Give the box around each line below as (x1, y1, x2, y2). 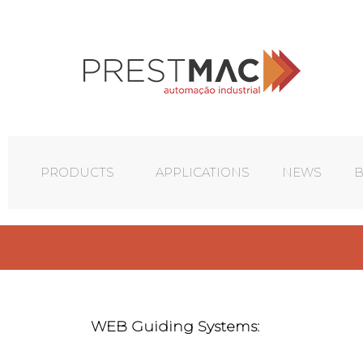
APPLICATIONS (156, 164, 250, 180)
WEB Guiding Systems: (91, 318, 259, 335)
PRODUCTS (41, 164, 114, 180)
